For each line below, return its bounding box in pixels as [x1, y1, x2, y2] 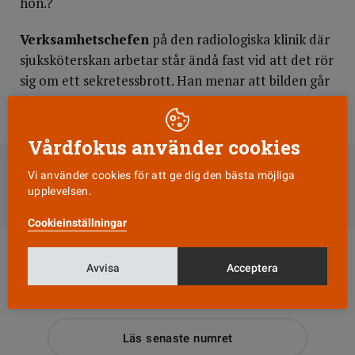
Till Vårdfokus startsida [112, 185, 243, 199]
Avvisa [86, 261, 120, 274]
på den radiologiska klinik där [149, 30, 330, 48]
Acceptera [227, 261, 278, 274]
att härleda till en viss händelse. [20, 92, 212, 110]
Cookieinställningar [28, 216, 127, 229]
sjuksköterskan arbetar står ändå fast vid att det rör [20, 51, 334, 69]
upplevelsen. [28, 185, 93, 197]
